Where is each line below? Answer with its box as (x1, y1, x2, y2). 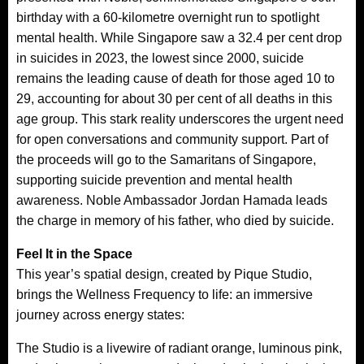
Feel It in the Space (16, 246, 132, 261)
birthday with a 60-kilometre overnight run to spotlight (16, 10, 319, 24)
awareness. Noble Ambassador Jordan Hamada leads (16, 193, 327, 207)
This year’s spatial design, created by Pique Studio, (16, 266, 312, 281)
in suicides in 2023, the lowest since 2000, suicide (16, 50, 304, 65)
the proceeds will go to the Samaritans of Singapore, (16, 152, 316, 167)
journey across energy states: (16, 307, 184, 322)
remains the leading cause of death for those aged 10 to (16, 71, 335, 85)
